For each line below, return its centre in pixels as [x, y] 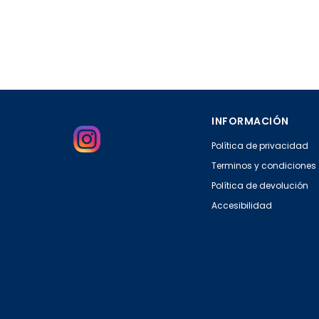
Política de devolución [260, 186]
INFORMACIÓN [250, 121]
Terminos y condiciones [264, 166]
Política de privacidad [260, 146]
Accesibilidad [242, 206]
